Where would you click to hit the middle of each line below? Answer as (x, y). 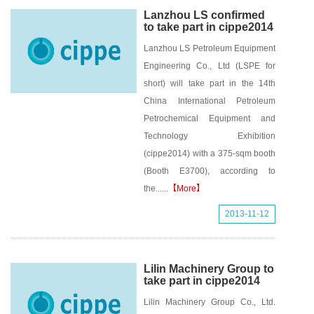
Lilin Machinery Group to (209, 269)
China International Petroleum (210, 101)
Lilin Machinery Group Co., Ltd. (210, 302)
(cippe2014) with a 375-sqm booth (210, 153)
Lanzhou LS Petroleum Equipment (210, 48)
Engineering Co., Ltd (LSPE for (210, 66)
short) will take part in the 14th (210, 83)
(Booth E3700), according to (210, 171)
